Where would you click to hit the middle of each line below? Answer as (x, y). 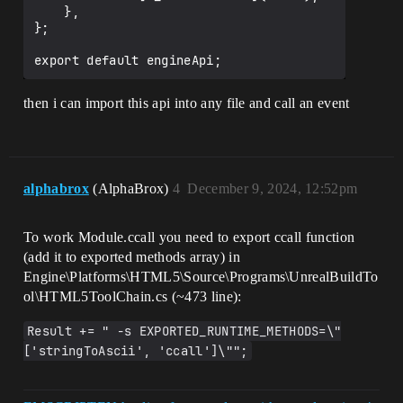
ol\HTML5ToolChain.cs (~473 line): (133, 297)
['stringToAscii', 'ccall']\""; (136, 351)
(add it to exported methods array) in (132, 257)
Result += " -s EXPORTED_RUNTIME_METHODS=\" (184, 331)
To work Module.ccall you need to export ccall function (189, 237)
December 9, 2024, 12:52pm (273, 189)
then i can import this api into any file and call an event (187, 103)
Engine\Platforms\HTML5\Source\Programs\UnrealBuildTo (201, 277)
